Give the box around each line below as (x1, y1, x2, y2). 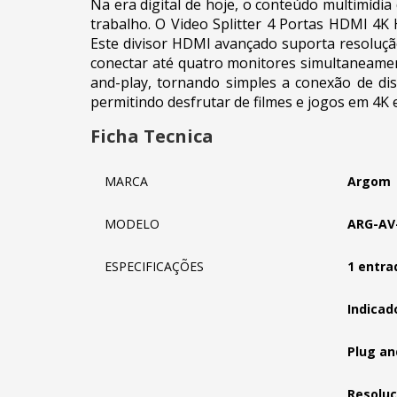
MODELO (105, 215, 160, 232)
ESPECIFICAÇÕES (105, 258, 204, 275)
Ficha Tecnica (90, 124, 214, 148)
